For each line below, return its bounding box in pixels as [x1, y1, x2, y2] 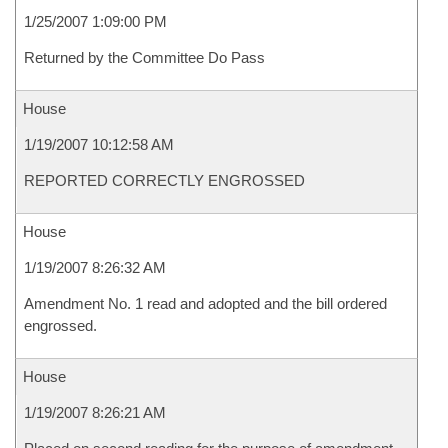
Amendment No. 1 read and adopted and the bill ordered [24, 295, 387, 312]
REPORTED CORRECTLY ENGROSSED [24, 172, 305, 189]
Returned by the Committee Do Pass [24, 49, 265, 66]
